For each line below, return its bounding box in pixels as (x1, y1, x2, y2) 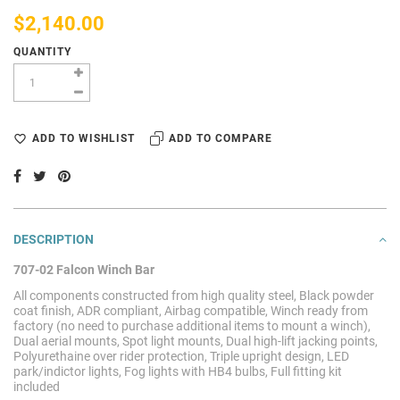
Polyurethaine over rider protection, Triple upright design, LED (13, 348, 349, 363)
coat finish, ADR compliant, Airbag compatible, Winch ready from (13, 303, 368, 318)
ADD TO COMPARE (169, 132, 272, 146)
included (13, 379, 60, 394)
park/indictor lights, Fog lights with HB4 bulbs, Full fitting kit (13, 363, 342, 379)
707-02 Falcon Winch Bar (13, 262, 154, 277)
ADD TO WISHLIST (32, 132, 135, 146)
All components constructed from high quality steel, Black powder (13, 287, 374, 303)
